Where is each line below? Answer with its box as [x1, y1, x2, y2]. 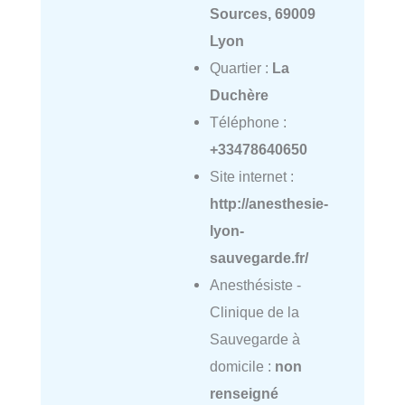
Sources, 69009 [209, 5, 316, 22]
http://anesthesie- [209, 194, 328, 212]
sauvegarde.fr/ [209, 249, 308, 266]
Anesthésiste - [209, 276, 301, 293]
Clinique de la [209, 303, 299, 320]
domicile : [209, 357, 275, 374]
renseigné [209, 384, 278, 401]
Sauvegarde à [209, 330, 300, 347]
